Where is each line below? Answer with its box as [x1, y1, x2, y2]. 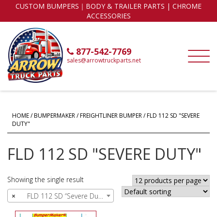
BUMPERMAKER [34, 111, 75, 120]
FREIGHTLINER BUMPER [80, 111, 142, 120]
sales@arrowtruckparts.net [67, 56, 141, 65]
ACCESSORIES [86, 11, 131, 20]
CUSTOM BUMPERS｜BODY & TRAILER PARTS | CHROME [15, 1, 201, 11]
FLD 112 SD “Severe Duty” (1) [15, 191, 98, 201]
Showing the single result [7, 174, 84, 184]
